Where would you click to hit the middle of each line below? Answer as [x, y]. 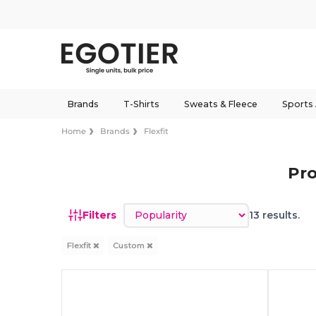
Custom [129, 245]
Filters [100, 215]
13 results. [275, 215]
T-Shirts [141, 104]
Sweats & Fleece [220, 104]
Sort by [142, 209]
